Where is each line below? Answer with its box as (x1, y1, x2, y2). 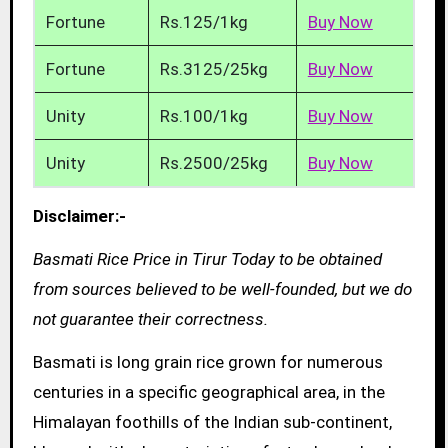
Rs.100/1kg (159, 106, 248, 127)
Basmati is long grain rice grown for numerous (32, 351, 383, 372)
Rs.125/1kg (159, 12, 248, 33)
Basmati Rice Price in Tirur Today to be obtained (32, 249, 382, 270)
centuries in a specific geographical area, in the (32, 381, 385, 402)
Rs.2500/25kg (159, 153, 268, 174)
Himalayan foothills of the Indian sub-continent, (32, 411, 392, 432)
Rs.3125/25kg (159, 59, 268, 80)
